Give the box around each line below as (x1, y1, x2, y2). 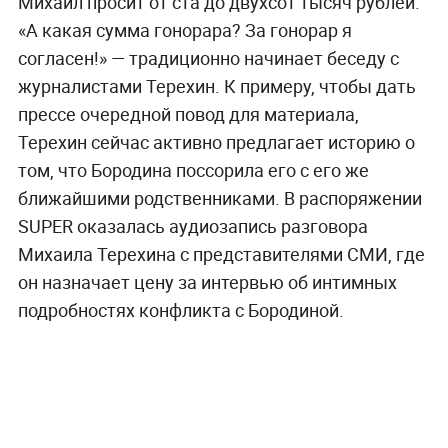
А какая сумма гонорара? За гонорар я (25, 17, 352, 42)
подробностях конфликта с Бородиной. (17, 297, 348, 322)
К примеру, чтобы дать (223, 73, 416, 98)
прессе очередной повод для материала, (17, 101, 359, 126)
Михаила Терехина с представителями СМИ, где (17, 241, 425, 266)
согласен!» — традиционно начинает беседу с (17, 45, 399, 70)
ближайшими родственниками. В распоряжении (17, 185, 422, 210)
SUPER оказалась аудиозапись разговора (17, 213, 368, 238)
